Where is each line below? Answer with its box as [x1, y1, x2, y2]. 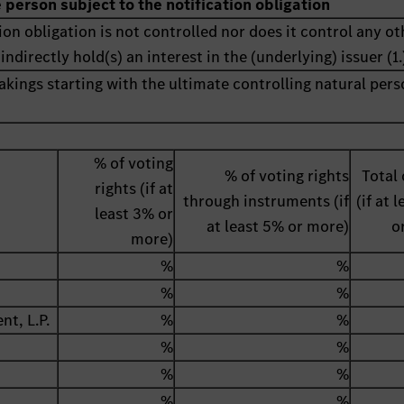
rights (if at [95, 178, 174, 200]
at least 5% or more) [207, 216, 350, 238]
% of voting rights [225, 165, 350, 188]
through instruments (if [183, 190, 350, 213]
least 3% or [95, 203, 174, 225]
